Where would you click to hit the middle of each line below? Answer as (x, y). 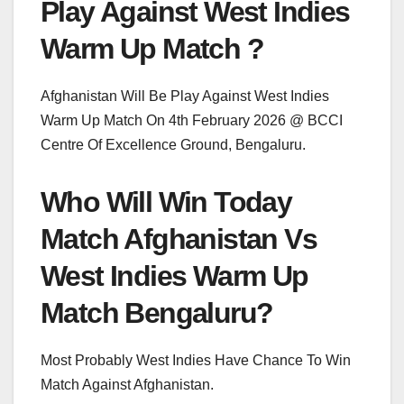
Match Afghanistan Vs (179, 239)
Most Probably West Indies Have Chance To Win (196, 360)
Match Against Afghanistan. (127, 384)
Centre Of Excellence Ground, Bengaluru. (173, 145)
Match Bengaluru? (157, 313)
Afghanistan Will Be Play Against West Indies (185, 96)
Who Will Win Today (166, 202)
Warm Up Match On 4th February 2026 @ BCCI (192, 121)
